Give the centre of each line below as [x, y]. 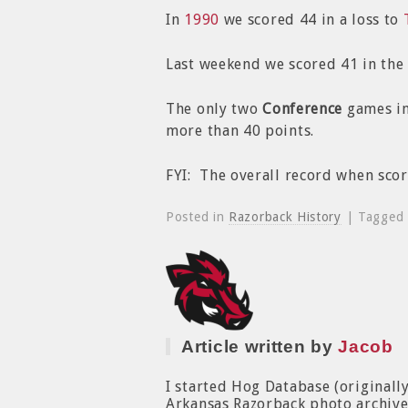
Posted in [197, 217]
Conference [303, 109]
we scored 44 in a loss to [311, 20]
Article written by [260, 347]
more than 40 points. [240, 131]
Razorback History [285, 217]
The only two [214, 109]
